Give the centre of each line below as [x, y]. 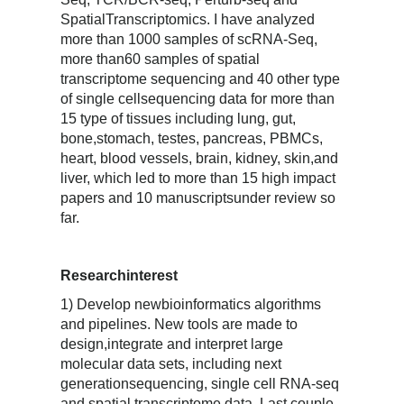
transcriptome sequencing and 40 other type [201, 78]
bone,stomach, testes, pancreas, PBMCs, [192, 138]
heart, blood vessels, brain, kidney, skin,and [200, 158]
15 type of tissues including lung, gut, [179, 118]
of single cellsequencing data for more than [198, 98]
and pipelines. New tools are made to [179, 324]
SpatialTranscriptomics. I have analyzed [188, 19]
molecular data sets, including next [171, 363]
